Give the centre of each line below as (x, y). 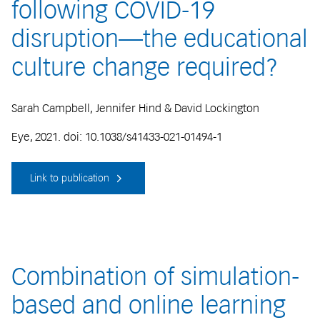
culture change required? (145, 67)
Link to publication (71, 178)
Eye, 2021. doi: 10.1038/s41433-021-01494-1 (117, 136)
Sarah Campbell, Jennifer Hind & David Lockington (135, 108)
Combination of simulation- (155, 277)
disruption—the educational (160, 39)
